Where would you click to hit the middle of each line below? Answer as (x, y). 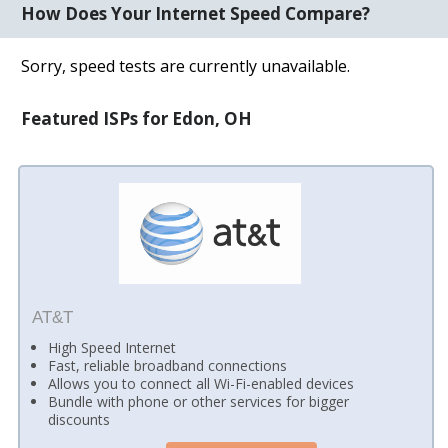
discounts (79, 420)
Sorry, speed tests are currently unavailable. (186, 65)
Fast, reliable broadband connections (168, 366)
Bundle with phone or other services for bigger (199, 402)
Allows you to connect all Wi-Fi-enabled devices (201, 384)
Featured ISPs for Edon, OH (137, 118)
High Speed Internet (112, 348)
